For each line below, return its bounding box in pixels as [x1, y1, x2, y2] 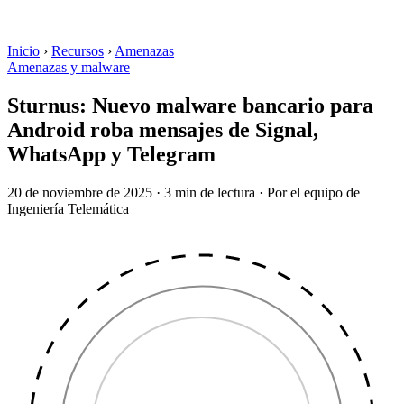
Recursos [51, 43, 104, 59]
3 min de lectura [164, 184, 255, 200]
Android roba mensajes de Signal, [7, 117, 318, 142]
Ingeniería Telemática [7, 200, 129, 216]
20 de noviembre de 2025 [7, 184, 152, 200]
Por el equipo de [267, 184, 360, 200]
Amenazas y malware [7, 60, 130, 75]
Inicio [7, 43, 40, 59]
